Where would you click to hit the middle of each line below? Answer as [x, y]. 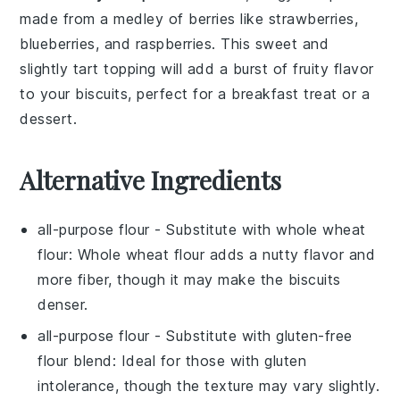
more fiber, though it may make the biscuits [189, 279]
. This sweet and [271, 43]
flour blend [75, 360]
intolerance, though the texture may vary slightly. [209, 385]
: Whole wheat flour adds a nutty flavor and [222, 254]
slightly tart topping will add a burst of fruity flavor [197, 68]
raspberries [174, 43]
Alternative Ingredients [151, 179]
